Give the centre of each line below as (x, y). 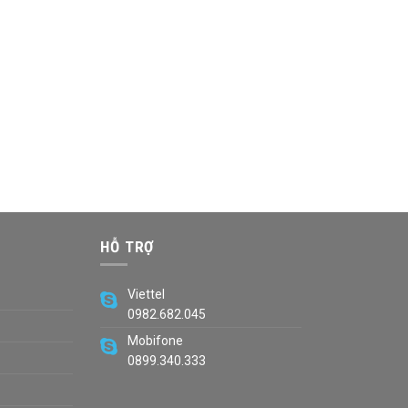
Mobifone (156, 340)
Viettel (147, 294)
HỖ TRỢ (127, 246)
